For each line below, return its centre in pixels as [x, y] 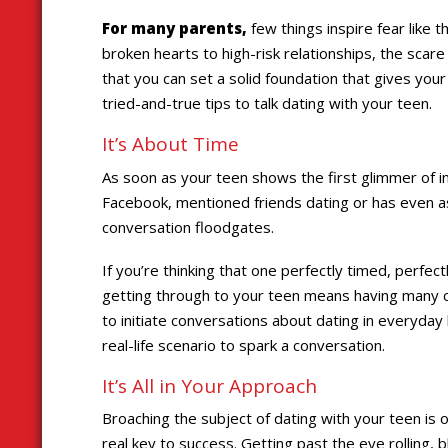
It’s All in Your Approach [209, 385]
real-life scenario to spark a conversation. [243, 344]
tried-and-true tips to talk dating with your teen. [267, 103]
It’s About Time [170, 144]
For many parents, [174, 28]
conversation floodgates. [188, 226]
